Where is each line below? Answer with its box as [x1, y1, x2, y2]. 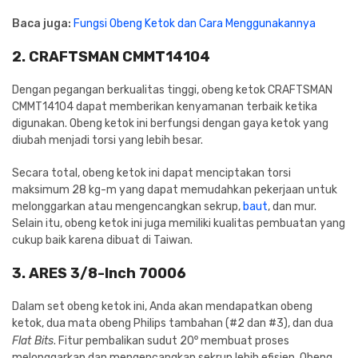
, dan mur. [268, 199, 316, 213]
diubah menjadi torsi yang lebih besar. [12, 133, 203, 147]
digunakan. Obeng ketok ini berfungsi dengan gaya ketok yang [12, 116, 328, 130]
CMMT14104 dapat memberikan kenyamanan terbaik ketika [12, 99, 317, 113]
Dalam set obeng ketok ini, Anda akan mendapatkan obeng [12, 299, 312, 313]
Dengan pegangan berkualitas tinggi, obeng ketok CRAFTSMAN [12, 82, 332, 97]
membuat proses [198, 333, 289, 348]
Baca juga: [12, 16, 74, 30]
